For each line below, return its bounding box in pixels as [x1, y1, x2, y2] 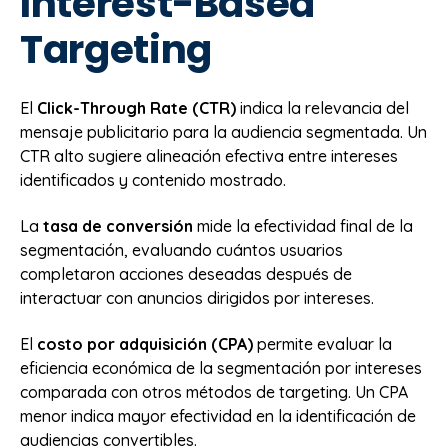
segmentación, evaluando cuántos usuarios [20, 239, 343, 260]
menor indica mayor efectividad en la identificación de [20, 406, 416, 427]
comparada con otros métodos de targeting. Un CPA [20, 382, 408, 403]
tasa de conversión [43, 215, 193, 236]
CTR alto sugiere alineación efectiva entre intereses [20, 145, 398, 166]
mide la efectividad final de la [193, 215, 413, 236]
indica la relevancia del [236, 97, 409, 118]
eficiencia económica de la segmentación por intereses [20, 358, 422, 379]
